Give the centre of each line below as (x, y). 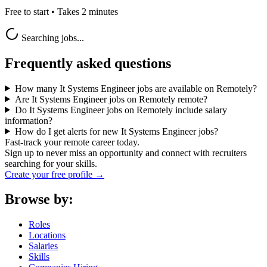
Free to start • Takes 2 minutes (61, 11)
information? (29, 120)
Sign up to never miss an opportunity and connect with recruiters (126, 153)
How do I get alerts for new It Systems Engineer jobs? (116, 131)
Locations (47, 235)
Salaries (43, 246)
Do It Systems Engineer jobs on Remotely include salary (121, 110)
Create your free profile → (55, 174)
